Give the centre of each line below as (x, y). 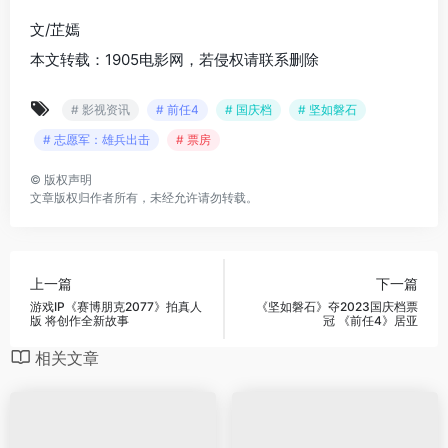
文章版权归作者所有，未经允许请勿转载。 (144, 198)
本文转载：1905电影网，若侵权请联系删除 (174, 60)
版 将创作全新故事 (79, 320)
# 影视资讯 (100, 110)
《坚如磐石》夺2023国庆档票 (337, 306)
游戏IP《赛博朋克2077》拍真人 (116, 306)
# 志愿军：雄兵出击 (96, 140)
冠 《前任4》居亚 (370, 320)
